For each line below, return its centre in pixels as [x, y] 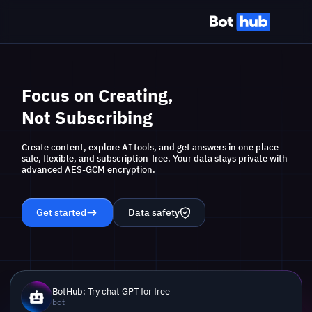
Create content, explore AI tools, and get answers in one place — [154, 147]
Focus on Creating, [97, 95]
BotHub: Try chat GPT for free [111, 291]
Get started [62, 212]
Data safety [154, 212]
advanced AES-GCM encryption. [88, 169]
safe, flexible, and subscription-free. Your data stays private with [154, 158]
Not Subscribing [87, 117]
